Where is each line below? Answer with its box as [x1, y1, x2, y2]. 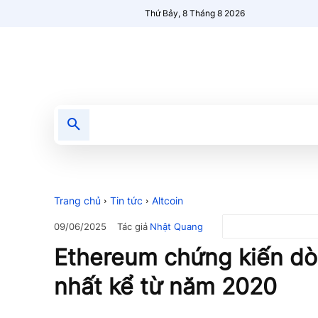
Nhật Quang [150, 220, 203, 232]
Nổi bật [187, 119, 221, 131]
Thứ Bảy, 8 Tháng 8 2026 [145, 8, 246, 18]
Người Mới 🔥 [243, 119, 304, 131]
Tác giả [117, 220, 148, 232]
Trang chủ [54, 194, 101, 207]
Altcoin [152, 194, 183, 207]
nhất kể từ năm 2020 [54, 273, 277, 301]
